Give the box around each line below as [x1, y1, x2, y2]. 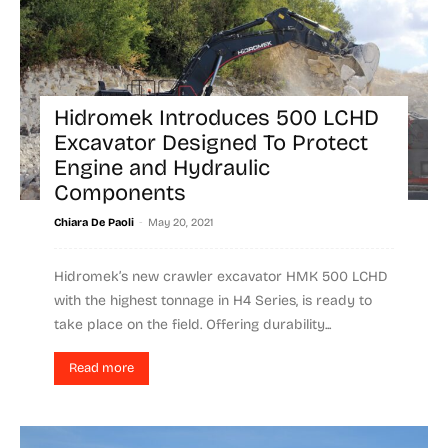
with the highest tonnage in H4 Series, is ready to [54, 292, 372, 310]
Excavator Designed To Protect [54, 130, 368, 157]
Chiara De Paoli [54, 216, 134, 230]
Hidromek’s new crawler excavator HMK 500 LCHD [54, 268, 388, 286]
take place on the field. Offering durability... [54, 316, 331, 334]
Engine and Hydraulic [54, 155, 270, 182]
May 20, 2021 [148, 216, 213, 230]
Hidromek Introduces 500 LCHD [54, 105, 379, 132]
